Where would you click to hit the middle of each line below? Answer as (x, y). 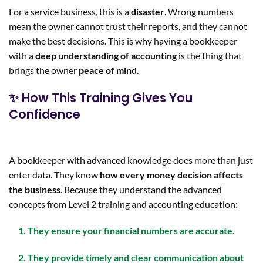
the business (35, 189)
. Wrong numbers (199, 11)
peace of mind (108, 70)
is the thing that (209, 55)
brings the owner (44, 70)
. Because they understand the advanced (141, 189)
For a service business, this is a (70, 11)
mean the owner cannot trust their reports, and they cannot (128, 26)
